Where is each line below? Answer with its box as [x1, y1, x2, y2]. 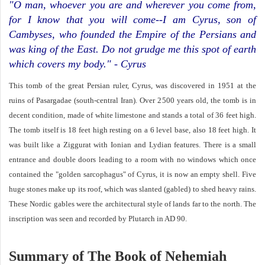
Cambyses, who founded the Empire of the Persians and [9, 28, 256, 41]
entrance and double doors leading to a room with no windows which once [9, 155, 256, 164]
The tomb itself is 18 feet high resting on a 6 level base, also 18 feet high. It [9, 125, 256, 135]
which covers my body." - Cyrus [9, 58, 146, 70]
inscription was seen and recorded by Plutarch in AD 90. [9, 214, 187, 224]
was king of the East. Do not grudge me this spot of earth [9, 43, 256, 56]
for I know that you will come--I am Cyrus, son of [9, 14, 256, 26]
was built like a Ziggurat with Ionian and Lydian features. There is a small [9, 140, 256, 150]
